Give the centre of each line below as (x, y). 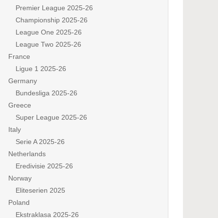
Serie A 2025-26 (40, 142)
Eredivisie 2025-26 (44, 166)
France (19, 56)
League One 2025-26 (49, 32)
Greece (20, 105)
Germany (23, 81)
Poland (19, 202)
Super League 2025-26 (51, 117)
